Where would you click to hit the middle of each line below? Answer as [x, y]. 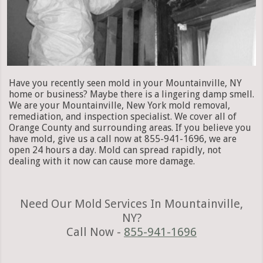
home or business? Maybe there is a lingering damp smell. [131, 94]
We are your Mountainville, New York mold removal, [119, 105]
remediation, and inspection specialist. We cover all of [123, 116]
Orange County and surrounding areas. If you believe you [130, 127]
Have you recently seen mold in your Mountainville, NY [125, 83]
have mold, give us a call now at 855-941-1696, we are [123, 139]
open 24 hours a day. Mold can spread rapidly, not [115, 150]
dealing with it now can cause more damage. [102, 161]
